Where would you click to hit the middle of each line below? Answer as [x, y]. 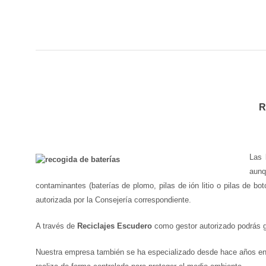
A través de [56, 226]
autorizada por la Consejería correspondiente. [113, 199]
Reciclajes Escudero [115, 226]
